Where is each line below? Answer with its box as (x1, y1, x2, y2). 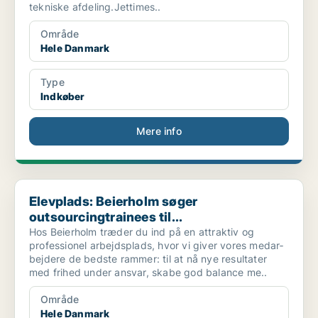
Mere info (136, 125, 182, 138)
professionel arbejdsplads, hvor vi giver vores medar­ (29, 239, 284, 252)
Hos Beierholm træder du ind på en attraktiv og (29, 226, 255, 238)
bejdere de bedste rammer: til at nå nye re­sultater (29, 253, 267, 265)
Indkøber (40, 90, 85, 103)
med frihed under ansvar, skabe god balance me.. (29, 266, 268, 279)
